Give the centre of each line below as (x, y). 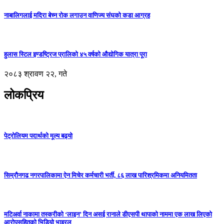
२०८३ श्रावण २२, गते (35, 74)
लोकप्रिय (24, 95)
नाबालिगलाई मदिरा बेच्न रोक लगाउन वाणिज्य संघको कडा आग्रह (77, 15)
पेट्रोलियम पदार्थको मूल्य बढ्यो (38, 136)
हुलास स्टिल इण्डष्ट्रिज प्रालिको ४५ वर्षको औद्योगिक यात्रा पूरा (75, 54)
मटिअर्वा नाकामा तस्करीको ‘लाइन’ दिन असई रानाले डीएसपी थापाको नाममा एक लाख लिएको (108, 214)
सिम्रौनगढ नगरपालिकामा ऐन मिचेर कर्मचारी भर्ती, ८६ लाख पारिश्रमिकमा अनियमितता (100, 175)
